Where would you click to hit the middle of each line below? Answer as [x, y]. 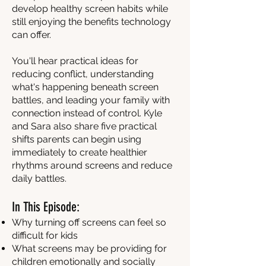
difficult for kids [45, 235]
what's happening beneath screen [85, 87]
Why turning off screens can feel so [89, 222]
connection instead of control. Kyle [87, 113]
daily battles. [39, 178]
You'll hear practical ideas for [75, 61]
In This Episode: [46, 207]
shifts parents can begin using [77, 139]
